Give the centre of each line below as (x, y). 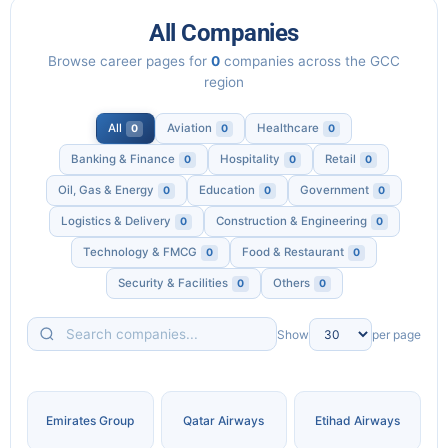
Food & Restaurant (293, 252)
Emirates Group (90, 421)
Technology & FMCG (140, 252)
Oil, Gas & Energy (106, 190)
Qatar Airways (224, 421)
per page (396, 334)
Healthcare (288, 128)
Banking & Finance (123, 159)
